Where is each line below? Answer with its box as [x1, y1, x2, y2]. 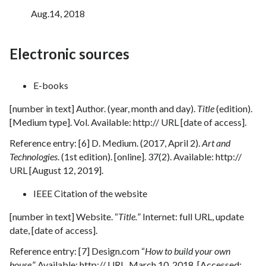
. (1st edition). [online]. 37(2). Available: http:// [58, 151, 242, 163]
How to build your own [145, 245, 230, 257]
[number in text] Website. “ [9, 211, 118, 223]
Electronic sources [9, 45, 129, 63]
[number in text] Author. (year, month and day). [9, 103, 197, 115]
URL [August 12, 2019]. [9, 164, 103, 176]
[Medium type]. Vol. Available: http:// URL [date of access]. [9, 116, 246, 128]
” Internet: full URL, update [137, 211, 244, 223]
